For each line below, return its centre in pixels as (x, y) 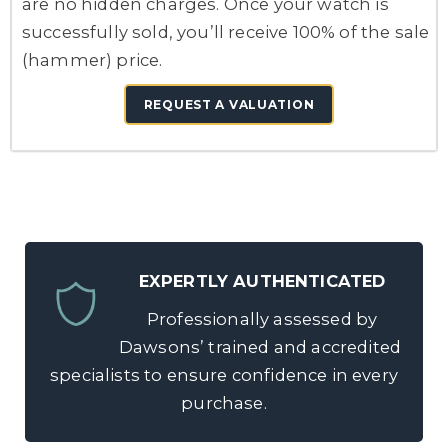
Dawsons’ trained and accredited (260, 347)
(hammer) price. (92, 60)
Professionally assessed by (260, 319)
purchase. (224, 403)
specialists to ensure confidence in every (224, 375)
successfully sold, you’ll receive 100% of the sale (226, 32)
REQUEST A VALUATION (229, 104)
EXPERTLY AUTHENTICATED (262, 281)
